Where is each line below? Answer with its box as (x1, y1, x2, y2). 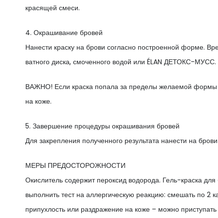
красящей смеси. (25, 2, 80, 13)
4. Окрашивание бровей (25, 27, 103, 37)
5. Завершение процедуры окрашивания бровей (25, 121, 180, 131)
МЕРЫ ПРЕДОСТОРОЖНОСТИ (25, 160, 126, 170)
